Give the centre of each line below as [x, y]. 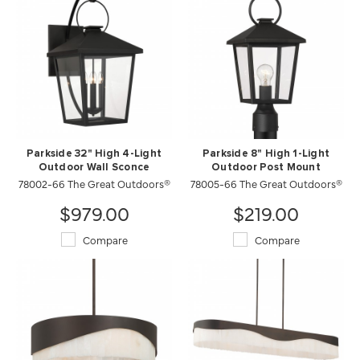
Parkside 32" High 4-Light [94, 153]
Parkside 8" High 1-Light [266, 153]
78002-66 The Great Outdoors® [94, 183]
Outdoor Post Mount [266, 167]
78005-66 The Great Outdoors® [266, 183]
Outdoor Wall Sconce [94, 167]
